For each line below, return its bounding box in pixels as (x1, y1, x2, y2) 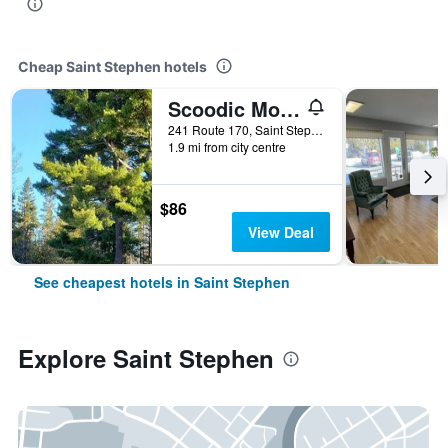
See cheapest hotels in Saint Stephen (34, 272, 290, 292)
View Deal (247, 222, 314, 242)
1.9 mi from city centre (168, 138, 286, 155)
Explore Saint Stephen (18, 341, 274, 375)
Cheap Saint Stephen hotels (18, 58, 207, 75)
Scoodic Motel (280, 94, 300, 123)
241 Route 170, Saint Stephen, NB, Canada (311, 121, 323, 138)
